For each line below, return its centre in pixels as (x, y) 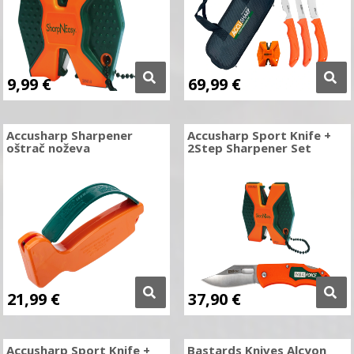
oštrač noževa (49, 148)
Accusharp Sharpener (70, 135)
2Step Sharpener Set (249, 148)
